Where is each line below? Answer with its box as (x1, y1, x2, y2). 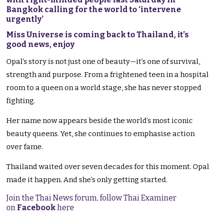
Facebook (17, 203, 56, 213)
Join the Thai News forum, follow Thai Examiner (6, 193, 177, 203)
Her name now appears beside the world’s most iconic (6, 116, 193, 125)
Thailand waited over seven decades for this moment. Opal (6, 162, 210, 171)
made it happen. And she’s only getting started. (6, 175, 168, 185)
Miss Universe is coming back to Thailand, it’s (6, 30, 189, 40)
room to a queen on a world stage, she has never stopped (6, 83, 202, 93)
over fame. (6, 142, 44, 152)
